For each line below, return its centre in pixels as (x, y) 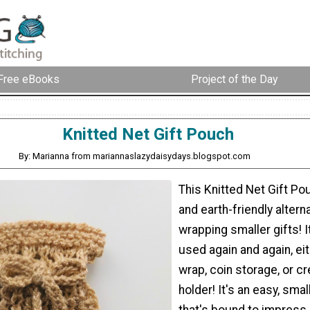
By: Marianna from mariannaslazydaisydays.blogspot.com (135, 156)
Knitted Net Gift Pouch (148, 134)
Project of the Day (235, 80)
